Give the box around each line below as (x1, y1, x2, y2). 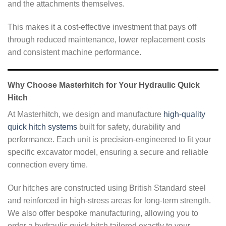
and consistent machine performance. (8, 48, 141, 57)
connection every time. (8, 160, 88, 169)
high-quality (163, 109, 205, 119)
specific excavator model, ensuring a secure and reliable (8, 147, 208, 156)
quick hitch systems (8, 122, 77, 131)
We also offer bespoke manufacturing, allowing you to (8, 208, 198, 217)
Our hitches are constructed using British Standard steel (8, 183, 206, 192)
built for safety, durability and (77, 122, 181, 131)
